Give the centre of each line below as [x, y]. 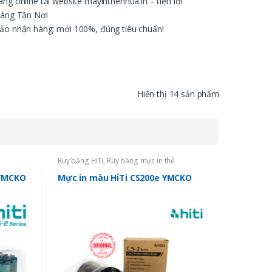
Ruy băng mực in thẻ [141, 161]
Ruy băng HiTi [80, 161]
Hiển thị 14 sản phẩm [178, 93]
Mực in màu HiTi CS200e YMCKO [125, 177]
